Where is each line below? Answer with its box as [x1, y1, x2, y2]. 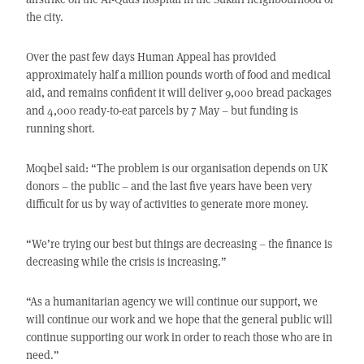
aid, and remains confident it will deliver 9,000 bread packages [25, 84, 331, 101]
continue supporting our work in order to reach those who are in [25, 329, 332, 345]
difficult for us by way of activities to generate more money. [25, 196, 309, 212]
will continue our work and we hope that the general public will [25, 311, 332, 327]
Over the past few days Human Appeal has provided [25, 49, 276, 65]
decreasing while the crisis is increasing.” [25, 253, 227, 270]
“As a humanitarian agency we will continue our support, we [25, 293, 318, 310]
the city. [25, 9, 63, 25]
